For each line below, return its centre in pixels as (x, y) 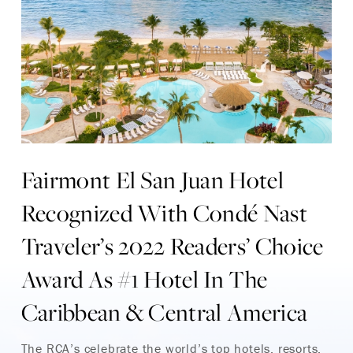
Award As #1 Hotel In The (144, 279)
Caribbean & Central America (164, 312)
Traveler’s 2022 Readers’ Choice (172, 245)
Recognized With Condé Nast (164, 212)
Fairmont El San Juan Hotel (152, 179)
